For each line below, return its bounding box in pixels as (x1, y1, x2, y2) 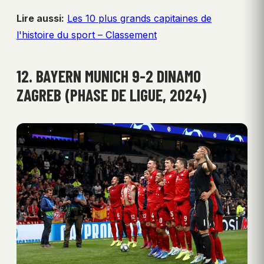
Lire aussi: (16, 12, 64, 25)
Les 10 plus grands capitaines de (67, 12, 212, 25)
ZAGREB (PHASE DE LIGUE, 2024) (16, 85, 206, 105)
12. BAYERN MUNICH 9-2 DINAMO (16, 66, 201, 87)
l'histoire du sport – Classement (16, 29, 157, 41)
